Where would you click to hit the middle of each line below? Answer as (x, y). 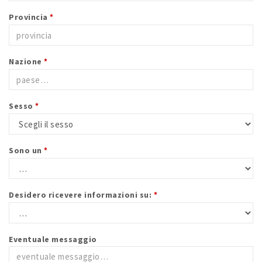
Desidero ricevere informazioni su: (81, 195)
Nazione (26, 61)
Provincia (29, 17)
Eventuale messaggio (53, 239)
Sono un (26, 150)
